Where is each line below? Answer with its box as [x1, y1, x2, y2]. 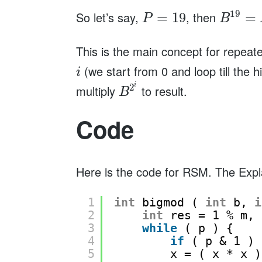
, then [185, 8, 219, 26]
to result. [138, 82, 188, 99]
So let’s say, [75, 8, 142, 26]
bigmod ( [142, 195, 205, 210]
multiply [75, 82, 119, 99]
